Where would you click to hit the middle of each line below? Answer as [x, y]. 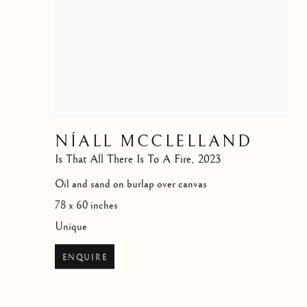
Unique [71, 227]
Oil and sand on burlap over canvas [131, 184]
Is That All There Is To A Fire [123, 159]
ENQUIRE [85, 258]
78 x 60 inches [86, 206]
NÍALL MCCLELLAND [154, 142]
